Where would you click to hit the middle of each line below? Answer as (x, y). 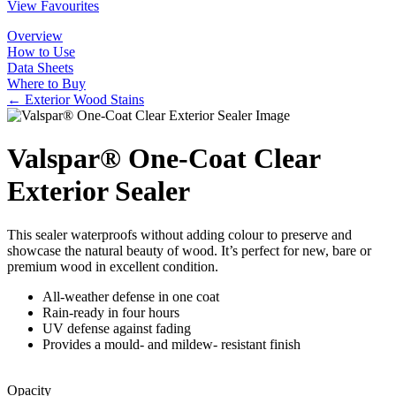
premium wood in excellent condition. (113, 266)
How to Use (41, 51)
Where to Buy (46, 83)
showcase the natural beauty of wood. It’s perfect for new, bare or (189, 250)
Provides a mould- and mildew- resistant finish (171, 344)
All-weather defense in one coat (131, 296)
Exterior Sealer (99, 191)
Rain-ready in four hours (111, 312)
